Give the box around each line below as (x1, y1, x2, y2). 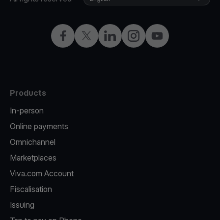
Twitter (80, 30, 105, 40)
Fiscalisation (10, 184, 52, 194)
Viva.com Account (10, 168, 74, 178)
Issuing (10, 200, 34, 210)
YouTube (151, 30, 182, 40)
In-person (10, 106, 44, 115)
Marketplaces (10, 153, 56, 163)
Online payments (10, 121, 68, 131)
